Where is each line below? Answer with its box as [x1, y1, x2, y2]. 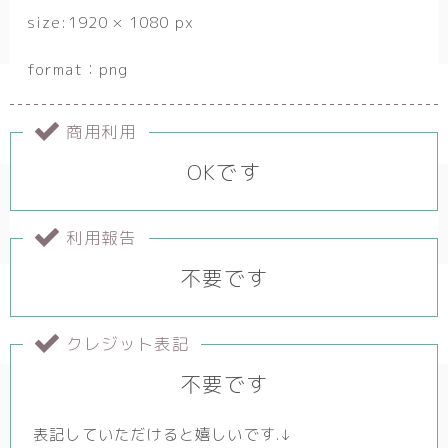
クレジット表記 [66, 332, 190, 356]
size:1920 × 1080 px [26, 12, 195, 34]
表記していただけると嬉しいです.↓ [33, 424, 293, 446]
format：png [26, 59, 129, 81]
